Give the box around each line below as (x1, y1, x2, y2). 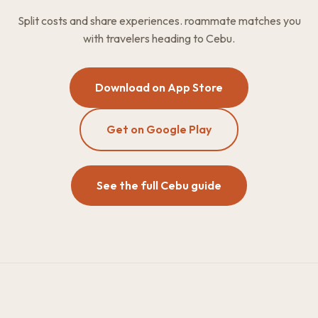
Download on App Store (95, 80, 223, 94)
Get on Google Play (106, 122, 212, 136)
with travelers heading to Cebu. (83, 31, 235, 45)
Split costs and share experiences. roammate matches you (17, 13, 301, 28)
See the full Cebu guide (97, 178, 221, 192)
